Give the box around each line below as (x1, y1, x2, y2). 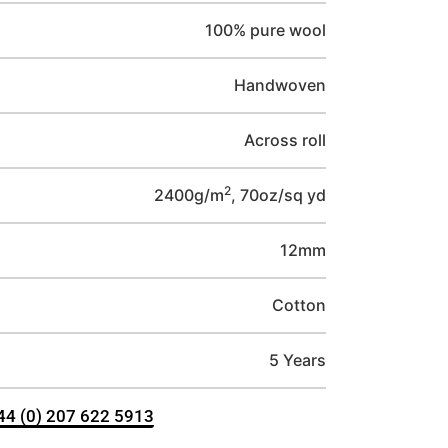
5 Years (269, 350, 326, 370)
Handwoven (234, 75, 326, 95)
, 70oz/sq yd (231, 185, 326, 205)
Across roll (244, 130, 326, 150)
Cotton (272, 295, 326, 315)
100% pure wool (205, 20, 326, 40)
